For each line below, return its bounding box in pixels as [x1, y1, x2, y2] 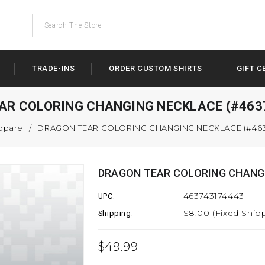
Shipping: [98, 209, 134, 218]
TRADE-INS [32, 64, 75, 73]
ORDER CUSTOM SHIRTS [109, 64, 202, 73]
